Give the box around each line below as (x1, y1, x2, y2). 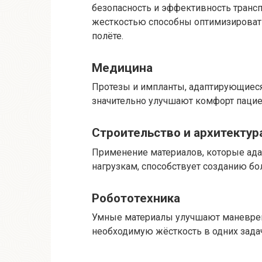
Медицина (92, 60, 153, 75)
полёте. (92, 30, 123, 42)
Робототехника (92, 191, 180, 205)
